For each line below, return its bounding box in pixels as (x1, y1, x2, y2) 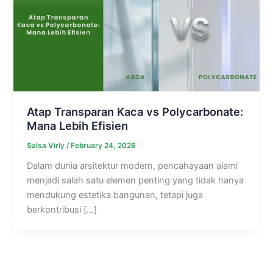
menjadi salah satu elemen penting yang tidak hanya (27, 174, 244, 186)
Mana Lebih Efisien (27, 119, 129, 133)
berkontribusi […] (27, 204, 97, 215)
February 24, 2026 (71, 141, 136, 150)
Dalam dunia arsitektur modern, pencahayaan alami (27, 160, 238, 171)
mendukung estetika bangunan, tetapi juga (27, 189, 204, 200)
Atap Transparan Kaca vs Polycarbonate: (27, 105, 244, 119)
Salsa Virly (27, 141, 67, 150)
